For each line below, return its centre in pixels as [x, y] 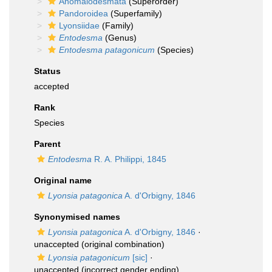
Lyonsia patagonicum [89, 257]
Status [47, 71]
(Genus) [120, 38]
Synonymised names [77, 217]
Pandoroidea [83, 13]
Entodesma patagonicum [107, 50]
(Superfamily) [135, 13]
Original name [63, 180]
